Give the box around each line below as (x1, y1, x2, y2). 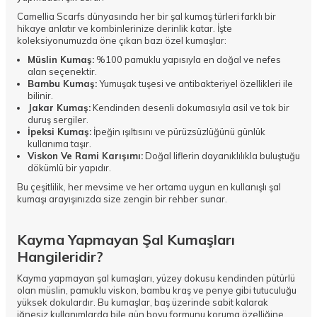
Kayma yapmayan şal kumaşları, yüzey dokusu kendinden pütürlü (17, 272, 295, 284)
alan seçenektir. (28, 66, 97, 78)
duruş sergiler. (28, 114, 88, 126)
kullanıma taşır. (28, 138, 91, 150)
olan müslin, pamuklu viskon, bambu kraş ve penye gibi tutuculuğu (17, 284, 296, 296)
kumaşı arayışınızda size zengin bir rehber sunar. (17, 193, 227, 205)
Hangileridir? (17, 248, 103, 266)
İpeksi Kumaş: (28, 126, 91, 138)
